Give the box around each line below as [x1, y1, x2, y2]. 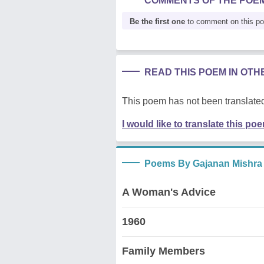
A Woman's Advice [122, 186, 216, 198]
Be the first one [130, 16, 185, 26]
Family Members [122, 245, 205, 257]
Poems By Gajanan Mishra [144, 158, 262, 169]
